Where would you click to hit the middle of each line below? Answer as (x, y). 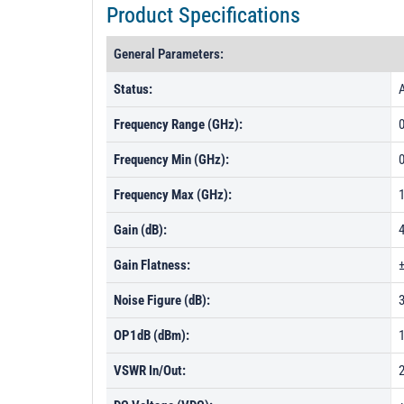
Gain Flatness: (152, 265)
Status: (133, 89)
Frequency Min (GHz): (171, 160)
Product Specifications (203, 15)
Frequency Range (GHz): (178, 124)
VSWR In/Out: (150, 371)
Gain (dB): (140, 230)
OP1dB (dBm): (151, 335)
